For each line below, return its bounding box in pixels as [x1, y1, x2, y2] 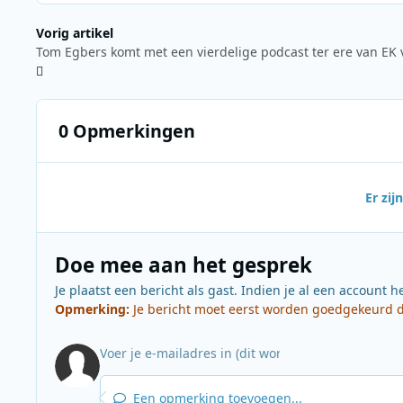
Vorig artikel [36, 24, 113, 42]
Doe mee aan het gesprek [54, 251, 312, 280]
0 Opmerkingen [58, 119, 195, 144]
